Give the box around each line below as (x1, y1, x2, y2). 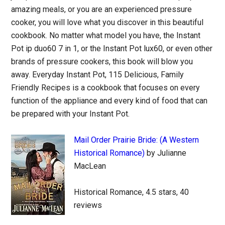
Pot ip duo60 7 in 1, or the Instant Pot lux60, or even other (11, 44, 213, 53)
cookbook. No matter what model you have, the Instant (11, 31, 201, 40)
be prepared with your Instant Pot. (11, 109, 130, 119)
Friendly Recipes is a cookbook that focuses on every (11, 83, 200, 92)
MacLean (74, 161, 106, 171)
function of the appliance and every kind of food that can (11, 96, 208, 105)
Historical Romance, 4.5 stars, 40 (74, 187, 189, 197)
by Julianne (145, 148, 187, 158)
